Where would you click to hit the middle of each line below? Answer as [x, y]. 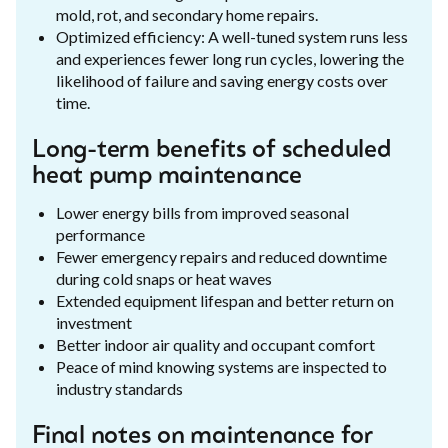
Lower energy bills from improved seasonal [202, 212]
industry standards [119, 388]
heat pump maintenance [167, 176]
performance [100, 234]
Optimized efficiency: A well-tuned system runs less [232, 36]
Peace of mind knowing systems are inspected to [221, 366]
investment [94, 322]
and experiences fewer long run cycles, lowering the [230, 58]
